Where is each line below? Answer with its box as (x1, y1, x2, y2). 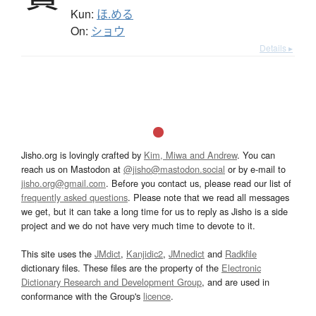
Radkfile (225, 246, 257, 260)
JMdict (95, 246, 121, 260)
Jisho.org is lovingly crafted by (21, 147, 144, 162)
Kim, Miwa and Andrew (144, 147, 237, 162)
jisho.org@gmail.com (21, 176, 106, 190)
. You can (237, 147, 275, 162)
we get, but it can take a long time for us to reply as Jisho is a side (21, 204, 288, 218)
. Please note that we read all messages (128, 190, 289, 204)
